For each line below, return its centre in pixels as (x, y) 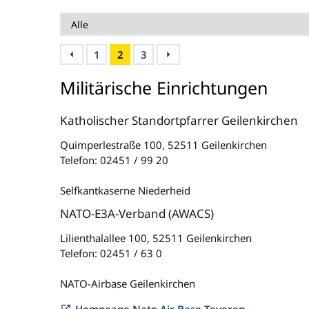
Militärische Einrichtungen (164, 88)
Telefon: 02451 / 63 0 (111, 253)
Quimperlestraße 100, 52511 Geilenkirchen (163, 145)
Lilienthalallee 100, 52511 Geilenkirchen (156, 238)
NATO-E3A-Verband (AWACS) (137, 213)
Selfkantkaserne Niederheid (125, 190)
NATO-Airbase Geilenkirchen (128, 283)
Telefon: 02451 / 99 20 (114, 160)
